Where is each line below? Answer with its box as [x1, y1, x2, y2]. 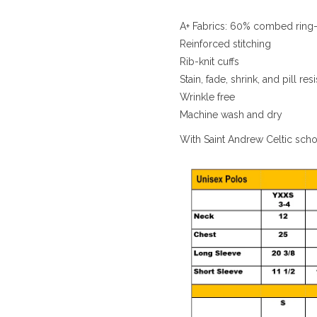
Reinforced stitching [180, 38, 271, 50]
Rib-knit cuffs [180, 56, 239, 67]
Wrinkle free [180, 91, 235, 103]
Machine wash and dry [180, 109, 282, 120]
